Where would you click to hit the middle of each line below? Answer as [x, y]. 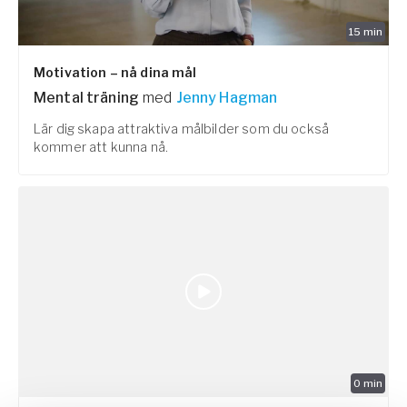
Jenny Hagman [227, 97]
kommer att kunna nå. [101, 146]
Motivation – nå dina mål [115, 72]
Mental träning [87, 97]
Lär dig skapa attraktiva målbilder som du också [182, 128]
